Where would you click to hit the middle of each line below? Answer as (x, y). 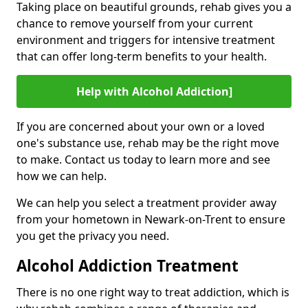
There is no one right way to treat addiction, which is (153, 292)
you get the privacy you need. (93, 235)
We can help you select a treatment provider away (146, 202)
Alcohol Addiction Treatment (128, 265)
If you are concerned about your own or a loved (141, 126)
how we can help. (62, 176)
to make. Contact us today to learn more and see (143, 159)
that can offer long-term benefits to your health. (142, 56)
